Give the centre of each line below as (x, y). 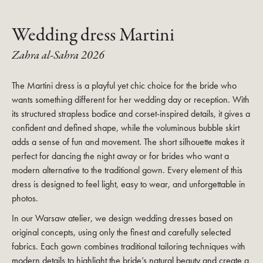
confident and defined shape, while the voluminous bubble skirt (126, 128)
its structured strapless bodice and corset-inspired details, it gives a (131, 114)
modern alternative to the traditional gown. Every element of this (127, 170)
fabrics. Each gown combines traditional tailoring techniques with (129, 247)
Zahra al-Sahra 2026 (58, 56)
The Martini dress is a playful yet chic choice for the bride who (124, 86)
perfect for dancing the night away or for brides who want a (120, 156)
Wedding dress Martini (93, 36)
